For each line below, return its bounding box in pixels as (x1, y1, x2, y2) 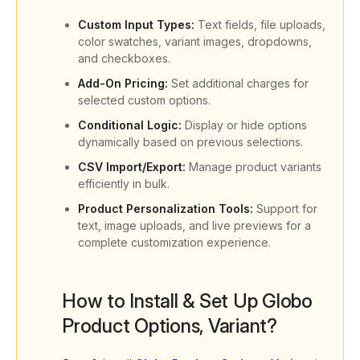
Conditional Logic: (78, 118, 185, 132)
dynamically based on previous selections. (78, 135, 303, 149)
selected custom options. (78, 93, 211, 107)
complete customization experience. (78, 235, 271, 249)
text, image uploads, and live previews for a (78, 219, 311, 232)
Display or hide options (185, 118, 307, 132)
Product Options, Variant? (62, 314, 277, 337)
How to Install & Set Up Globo (62, 289, 313, 313)
